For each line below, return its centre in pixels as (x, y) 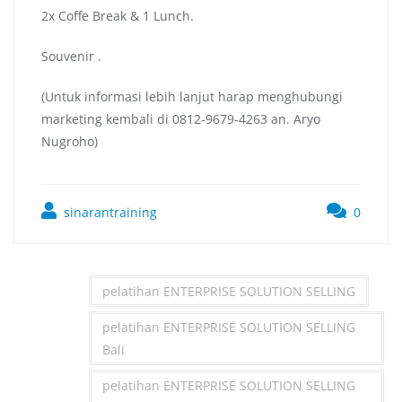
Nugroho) (70, 142)
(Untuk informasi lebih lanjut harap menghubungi (192, 97)
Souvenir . (71, 57)
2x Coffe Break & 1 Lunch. (118, 16)
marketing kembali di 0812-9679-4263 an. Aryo (181, 119)
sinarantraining (109, 213)
